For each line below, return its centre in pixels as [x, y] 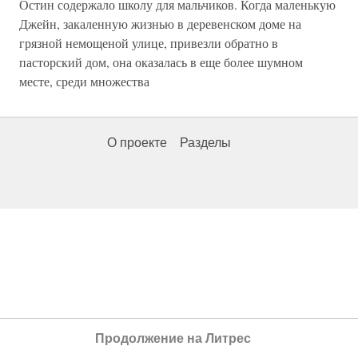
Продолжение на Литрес [173, 338]
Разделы [205, 143]
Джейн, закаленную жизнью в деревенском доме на [160, 24]
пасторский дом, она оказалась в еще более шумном [161, 62]
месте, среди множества [84, 82]
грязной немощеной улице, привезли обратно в [149, 43]
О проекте [137, 143]
